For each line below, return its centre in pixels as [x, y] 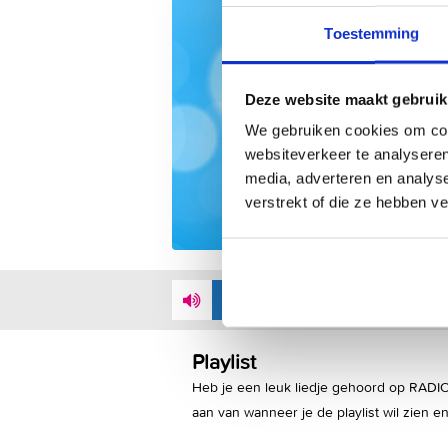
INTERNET [409, 301]
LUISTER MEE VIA [318, 301]
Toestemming [372, 33]
